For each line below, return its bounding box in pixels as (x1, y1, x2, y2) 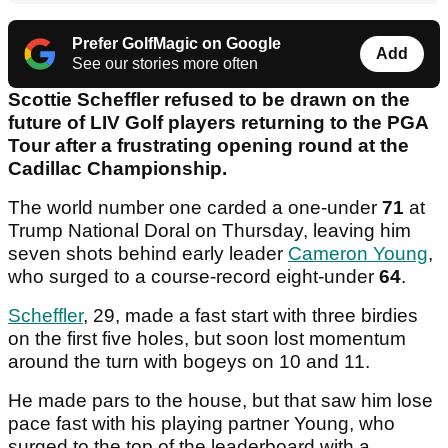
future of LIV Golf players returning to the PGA (8, 112, 428, 134)
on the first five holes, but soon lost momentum (8, 328, 406, 350)
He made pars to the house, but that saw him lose (8, 390, 433, 412)
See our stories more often (72, 55, 258, 73)
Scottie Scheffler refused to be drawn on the (8, 89, 410, 111)
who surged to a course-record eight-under (8, 266, 379, 288)
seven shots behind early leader (8, 243, 288, 265)
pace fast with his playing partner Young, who (8, 413, 395, 435)
